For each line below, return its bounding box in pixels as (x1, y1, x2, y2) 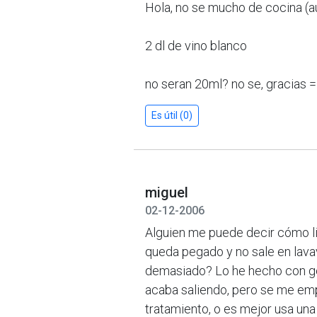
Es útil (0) (151, 110, 192, 121)
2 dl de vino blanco (145, 38, 247, 53)
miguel (145, 184, 188, 201)
